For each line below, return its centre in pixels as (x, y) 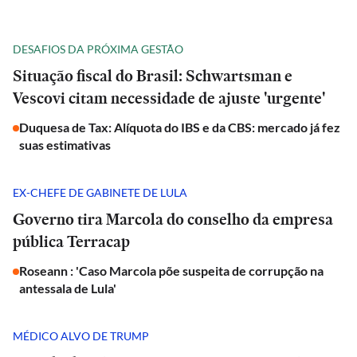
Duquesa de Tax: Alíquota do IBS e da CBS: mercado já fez (180, 127)
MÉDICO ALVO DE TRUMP (81, 335)
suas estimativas (65, 145)
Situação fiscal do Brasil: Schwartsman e (153, 76)
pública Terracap (71, 241)
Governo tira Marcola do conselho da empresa (173, 219)
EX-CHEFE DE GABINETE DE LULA (100, 192)
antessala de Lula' (68, 288)
